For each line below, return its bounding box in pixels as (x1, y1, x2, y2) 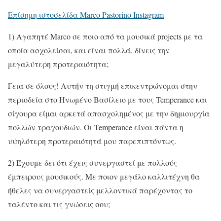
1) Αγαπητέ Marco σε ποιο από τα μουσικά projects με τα (8, 31, 203, 41)
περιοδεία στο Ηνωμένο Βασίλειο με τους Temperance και (8, 94, 207, 105)
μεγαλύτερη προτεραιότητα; (8, 58, 109, 69)
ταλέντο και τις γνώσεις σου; (8, 198, 110, 209)
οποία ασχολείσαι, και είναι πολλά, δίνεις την (8, 44, 170, 55)
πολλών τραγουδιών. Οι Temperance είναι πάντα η (8, 121, 184, 132)
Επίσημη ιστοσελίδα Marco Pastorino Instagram (8, 9, 164, 20)
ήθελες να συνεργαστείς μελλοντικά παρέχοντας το (8, 184, 192, 195)
